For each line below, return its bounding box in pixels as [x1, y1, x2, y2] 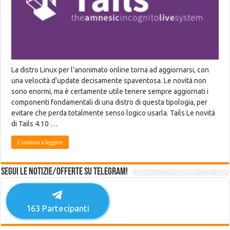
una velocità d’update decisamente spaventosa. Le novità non [11, 76, 207, 85]
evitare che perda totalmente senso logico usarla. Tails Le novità [11, 109, 216, 118]
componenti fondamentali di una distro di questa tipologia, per [11, 98, 208, 107]
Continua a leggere [17, 139, 63, 146]
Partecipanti [40, 203, 89, 214]
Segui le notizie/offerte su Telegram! [1, 167, 128, 178]
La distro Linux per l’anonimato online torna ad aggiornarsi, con [11, 66, 209, 74]
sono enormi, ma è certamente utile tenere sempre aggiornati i [11, 87, 209, 96]
